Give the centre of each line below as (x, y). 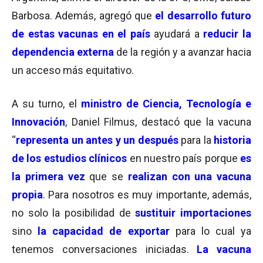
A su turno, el (46, 104)
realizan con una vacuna (189, 176)
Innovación (38, 122)
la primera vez (48, 176)
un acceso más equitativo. (73, 70)
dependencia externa (63, 52)
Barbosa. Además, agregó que (84, 16)
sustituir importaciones (193, 213)
